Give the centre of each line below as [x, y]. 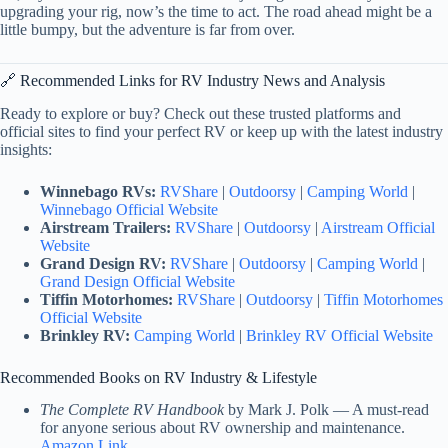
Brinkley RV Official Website [339, 335]
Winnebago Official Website [129, 209]
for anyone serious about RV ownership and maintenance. [222, 428]
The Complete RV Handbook [132, 410]
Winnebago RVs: [98, 191]
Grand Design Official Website [137, 281]
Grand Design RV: [103, 263]
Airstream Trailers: [105, 227]
